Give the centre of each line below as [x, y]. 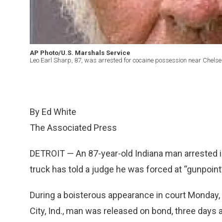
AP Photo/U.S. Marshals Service [80, 53]
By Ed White [53, 112]
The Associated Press [73, 128]
